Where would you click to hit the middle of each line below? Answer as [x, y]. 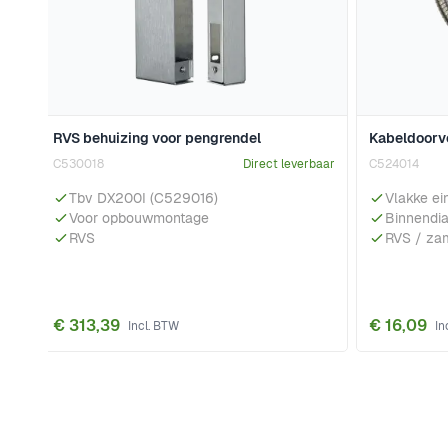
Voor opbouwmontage [139, 218]
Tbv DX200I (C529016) [143, 198]
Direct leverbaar [289, 164]
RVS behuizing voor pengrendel [157, 138]
